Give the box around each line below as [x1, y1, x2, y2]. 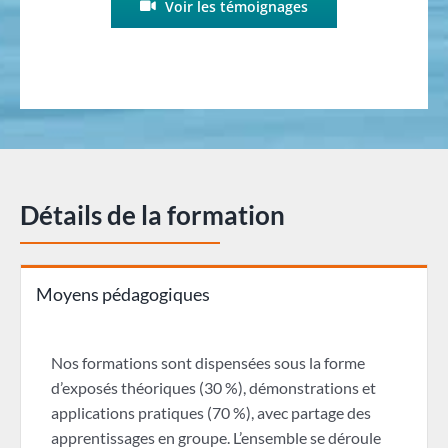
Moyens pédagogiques [35, 282, 210, 305]
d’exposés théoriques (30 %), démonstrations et [50, 377, 376, 397]
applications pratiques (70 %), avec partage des [50, 402, 371, 422]
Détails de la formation [19, 198, 285, 231]
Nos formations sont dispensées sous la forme [50, 352, 365, 372]
